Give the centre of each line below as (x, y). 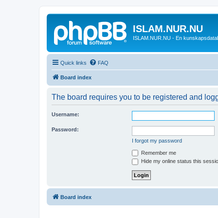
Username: (65, 114)
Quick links (73, 63)
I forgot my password (157, 140)
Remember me (158, 153)
